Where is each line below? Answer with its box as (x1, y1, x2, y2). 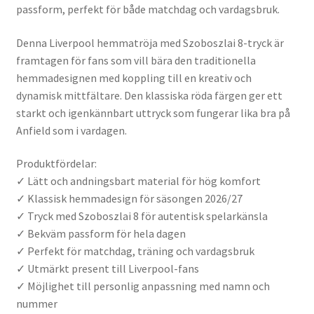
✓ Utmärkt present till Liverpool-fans (15, 261, 199, 276)
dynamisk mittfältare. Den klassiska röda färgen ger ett (15, 88, 282, 102)
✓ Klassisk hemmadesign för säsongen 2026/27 (15, 191, 243, 206)
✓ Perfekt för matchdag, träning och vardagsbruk (15, 244, 254, 259)
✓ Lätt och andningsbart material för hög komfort (15, 174, 261, 189)
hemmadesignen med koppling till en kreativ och (15, 70, 252, 85)
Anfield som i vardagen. (15, 123, 127, 137)
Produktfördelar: (15, 156, 97, 171)
